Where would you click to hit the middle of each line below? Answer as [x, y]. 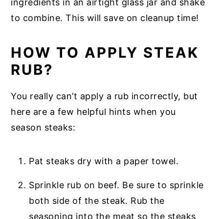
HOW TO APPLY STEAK [105, 53]
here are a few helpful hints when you [93, 112]
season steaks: [43, 128]
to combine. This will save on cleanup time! [105, 18]
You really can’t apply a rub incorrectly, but [104, 96]
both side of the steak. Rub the [97, 201]
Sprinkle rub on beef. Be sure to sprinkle [116, 185]
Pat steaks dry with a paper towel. [104, 161]
